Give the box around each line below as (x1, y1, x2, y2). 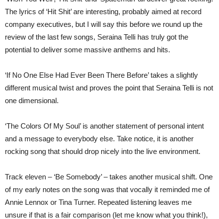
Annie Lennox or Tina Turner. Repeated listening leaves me (5, 198, 192, 206)
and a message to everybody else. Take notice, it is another (5, 134, 194, 143)
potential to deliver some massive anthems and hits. (5, 45, 170, 54)
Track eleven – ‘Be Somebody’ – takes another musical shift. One (5, 173, 213, 181)
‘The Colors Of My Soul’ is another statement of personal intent (5, 122, 204, 130)
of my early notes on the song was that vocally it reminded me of (5, 185, 210, 194)
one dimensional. (5, 96, 59, 105)
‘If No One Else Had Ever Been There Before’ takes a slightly (5, 71, 198, 79)
